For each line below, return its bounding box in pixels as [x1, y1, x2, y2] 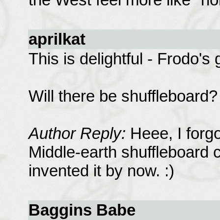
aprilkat [28, 30, 85, 48]
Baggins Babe [28, 201, 136, 219]
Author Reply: [28, 124, 126, 142]
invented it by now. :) [28, 162, 174, 180]
